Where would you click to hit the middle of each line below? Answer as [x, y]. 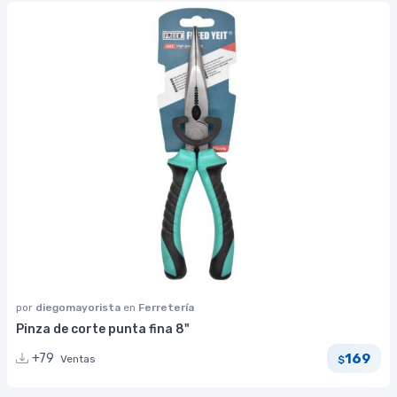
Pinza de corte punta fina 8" [103, 330]
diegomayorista [79, 308]
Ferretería [166, 308]
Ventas [78, 359]
